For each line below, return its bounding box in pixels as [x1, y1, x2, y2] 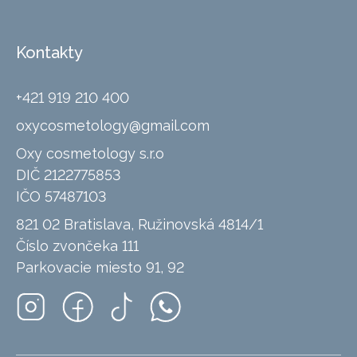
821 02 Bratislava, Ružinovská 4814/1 [16, 216, 263, 233]
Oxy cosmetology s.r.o [16, 145, 164, 162]
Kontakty [16, 43, 83, 62]
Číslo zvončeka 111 [16, 237, 139, 254]
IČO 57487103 [16, 188, 107, 205]
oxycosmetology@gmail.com [16, 117, 210, 134]
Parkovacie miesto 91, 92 [16, 259, 184, 276]
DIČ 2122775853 [16, 167, 121, 183]
